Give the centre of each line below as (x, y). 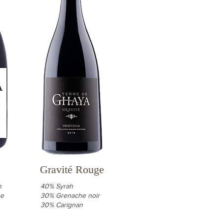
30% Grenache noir (70, 195)
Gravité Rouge (72, 169)
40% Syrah (57, 186)
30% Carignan (62, 205)
